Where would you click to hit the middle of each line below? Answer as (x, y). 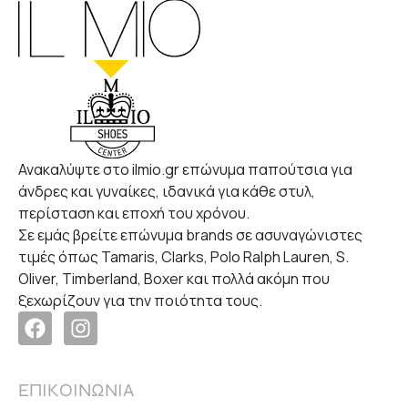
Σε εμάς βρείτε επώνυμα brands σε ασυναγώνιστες (190, 235)
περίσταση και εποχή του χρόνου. (134, 213)
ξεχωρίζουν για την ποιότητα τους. (140, 300)
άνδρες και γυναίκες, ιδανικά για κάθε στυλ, (167, 191)
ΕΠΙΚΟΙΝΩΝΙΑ (76, 390)
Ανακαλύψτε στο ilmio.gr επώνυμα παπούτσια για (185, 169)
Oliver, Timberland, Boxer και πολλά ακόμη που (174, 278)
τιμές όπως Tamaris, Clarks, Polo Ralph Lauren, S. (184, 256)
